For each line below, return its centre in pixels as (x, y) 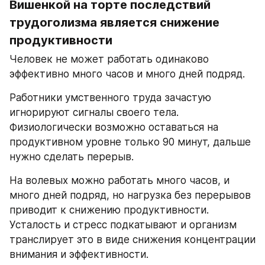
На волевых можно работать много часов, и (119, 181)
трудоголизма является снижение (114, 23)
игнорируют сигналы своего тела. (94, 113)
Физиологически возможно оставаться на (114, 127)
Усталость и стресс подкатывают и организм (123, 225)
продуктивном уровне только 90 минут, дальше (130, 142)
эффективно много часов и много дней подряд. (127, 74)
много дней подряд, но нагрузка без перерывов (130, 195)
